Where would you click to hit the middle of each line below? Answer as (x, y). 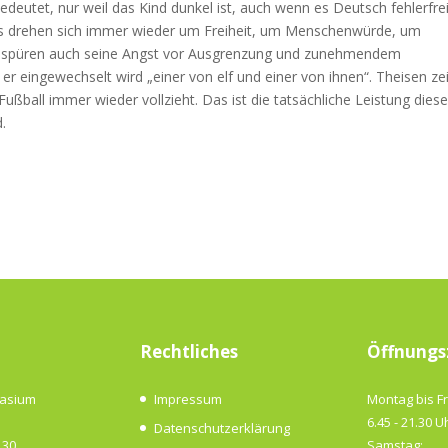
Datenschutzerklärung (222, 428)
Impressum (188, 398)
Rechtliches (189, 352)
